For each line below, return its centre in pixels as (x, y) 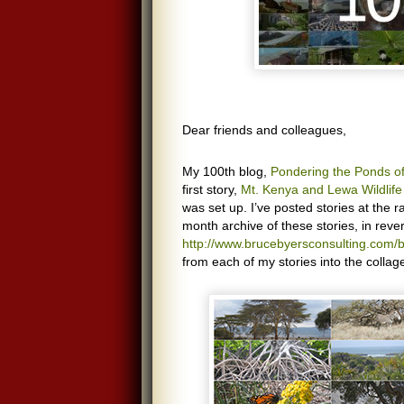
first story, (211, 189)
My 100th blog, (226, 171)
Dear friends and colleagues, (264, 130)
